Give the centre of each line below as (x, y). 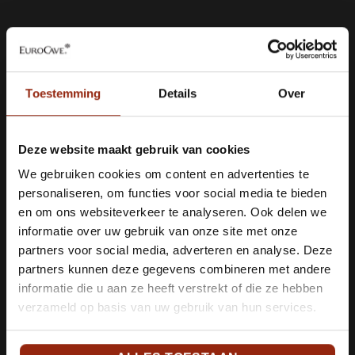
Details (177, 93)
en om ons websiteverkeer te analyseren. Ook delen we (172, 212)
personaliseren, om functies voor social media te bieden (173, 193)
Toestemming (63, 93)
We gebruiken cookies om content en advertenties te (164, 174)
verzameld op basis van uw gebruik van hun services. (168, 307)
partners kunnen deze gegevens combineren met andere (175, 269)
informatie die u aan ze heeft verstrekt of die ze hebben (170, 288)
